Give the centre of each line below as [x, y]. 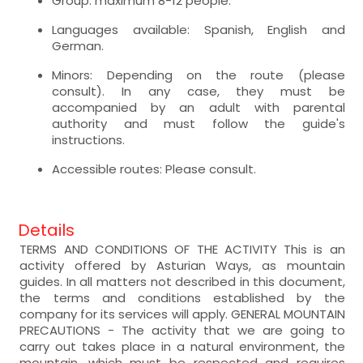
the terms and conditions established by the [182, 297]
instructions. [89, 139]
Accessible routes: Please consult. [154, 169]
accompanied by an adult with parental [199, 107]
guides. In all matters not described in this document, [182, 281]
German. [78, 45]
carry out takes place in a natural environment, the [182, 346]
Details [47, 230]
